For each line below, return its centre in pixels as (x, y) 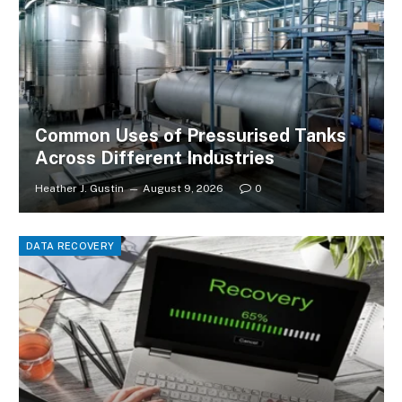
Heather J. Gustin (79, 189)
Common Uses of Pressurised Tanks (190, 136)
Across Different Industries (154, 158)
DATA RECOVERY (70, 246)
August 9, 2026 (183, 189)
